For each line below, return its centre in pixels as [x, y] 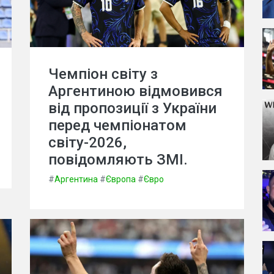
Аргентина [76, 179]
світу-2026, [87, 143]
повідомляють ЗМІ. [118, 160]
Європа [121, 179]
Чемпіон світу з [103, 74]
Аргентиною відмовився [135, 91]
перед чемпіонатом [117, 125]
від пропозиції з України [132, 108]
